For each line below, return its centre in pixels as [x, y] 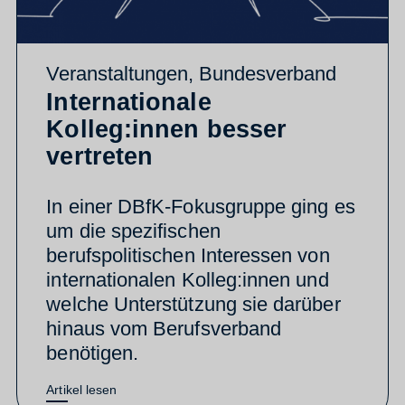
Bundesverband [268, 73]
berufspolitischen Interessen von [188, 255]
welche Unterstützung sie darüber [193, 304]
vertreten [100, 156]
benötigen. [93, 353]
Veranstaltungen [118, 73]
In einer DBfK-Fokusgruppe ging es [201, 206]
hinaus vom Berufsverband [164, 328]
